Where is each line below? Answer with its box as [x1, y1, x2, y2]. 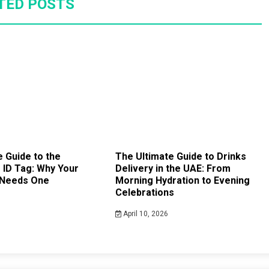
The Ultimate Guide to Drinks [115, 151, 246, 163]
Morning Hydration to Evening [115, 175, 250, 187]
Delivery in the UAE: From [115, 163, 231, 175]
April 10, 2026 [121, 210, 169, 219]
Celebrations [115, 187, 174, 199]
